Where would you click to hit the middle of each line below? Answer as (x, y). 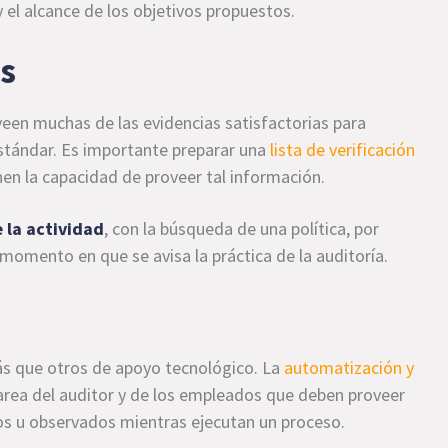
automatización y (349, 367)
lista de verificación (343, 149)
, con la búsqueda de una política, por (242, 228)
